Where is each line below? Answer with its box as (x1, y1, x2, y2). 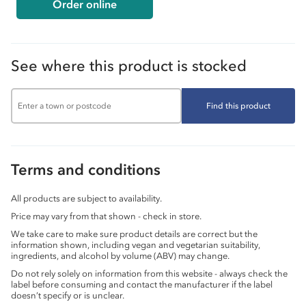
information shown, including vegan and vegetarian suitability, (11, 240, 260, 251)
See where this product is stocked (11, 57, 247, 76)
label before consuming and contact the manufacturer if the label (11, 279, 273, 290)
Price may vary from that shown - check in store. (11, 211, 201, 222)
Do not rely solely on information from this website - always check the (11, 268, 288, 279)
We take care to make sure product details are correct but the (11, 229, 258, 240)
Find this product (206, 100, 270, 111)
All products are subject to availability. (11, 193, 162, 204)
